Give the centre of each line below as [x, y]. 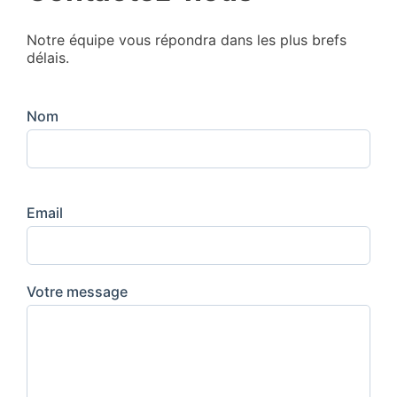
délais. [48, 58]
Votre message [77, 292]
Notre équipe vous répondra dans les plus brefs [187, 40]
